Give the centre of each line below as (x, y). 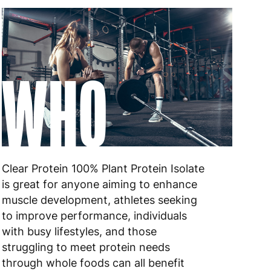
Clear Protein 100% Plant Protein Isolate (103, 168)
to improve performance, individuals (95, 215)
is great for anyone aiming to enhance (100, 184)
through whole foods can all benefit (93, 263)
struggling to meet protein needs (86, 247)
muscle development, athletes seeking (100, 200)
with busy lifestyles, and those (80, 231)
